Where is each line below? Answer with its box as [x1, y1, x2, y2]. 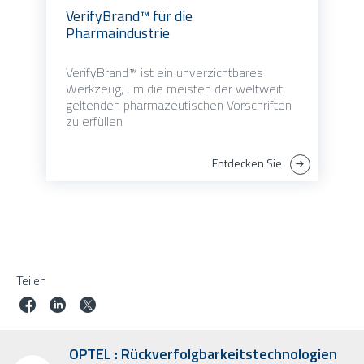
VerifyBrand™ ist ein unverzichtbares [65, 63, 263, 83]
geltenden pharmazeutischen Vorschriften [65, 95, 292, 115]
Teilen [16, 271, 46, 291]
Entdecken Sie [211, 154, 282, 172]
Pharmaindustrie [65, 22, 170, 45]
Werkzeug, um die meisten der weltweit [65, 79, 283, 99]
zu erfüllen [65, 111, 123, 132]
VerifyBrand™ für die [65, 5, 193, 28]
